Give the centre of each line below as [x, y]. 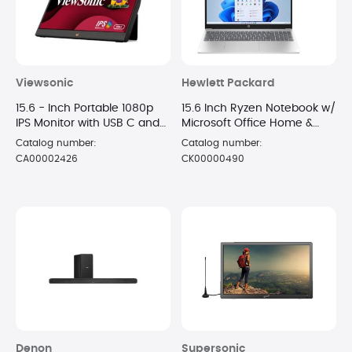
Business [205, 138]
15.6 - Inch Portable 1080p [84, 108]
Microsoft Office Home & [247, 123]
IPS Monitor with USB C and [88, 123]
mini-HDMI [44, 138]
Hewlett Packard [228, 83]
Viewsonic [44, 83]
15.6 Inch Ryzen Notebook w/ [259, 108]
